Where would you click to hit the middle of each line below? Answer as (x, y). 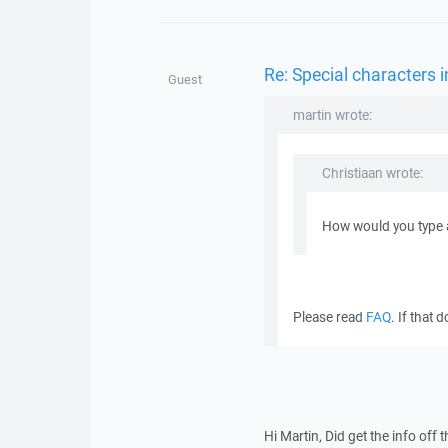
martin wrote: (332, 115)
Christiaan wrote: (372, 173)
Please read (329, 317)
